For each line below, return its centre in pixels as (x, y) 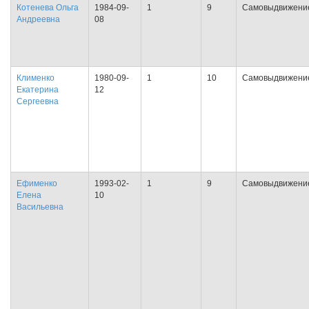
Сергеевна (38, 101)
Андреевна (38, 19)
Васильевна (40, 207)
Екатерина (38, 90)
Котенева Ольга (48, 8)
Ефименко (37, 183)
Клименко (36, 78)
